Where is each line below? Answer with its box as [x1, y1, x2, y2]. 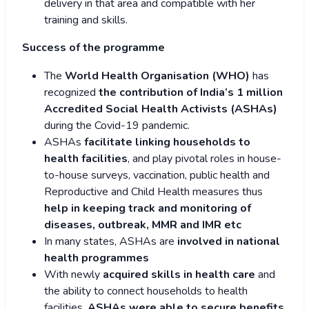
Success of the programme [22, 40, 165, 56]
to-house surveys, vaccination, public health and [44, 168, 270, 183]
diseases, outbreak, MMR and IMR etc [44, 217, 241, 233]
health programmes [44, 250, 149, 266]
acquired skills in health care [103, 267, 255, 283]
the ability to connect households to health [44, 283, 248, 299]
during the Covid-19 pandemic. [44, 118, 190, 134]
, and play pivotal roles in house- [128, 151, 281, 167]
